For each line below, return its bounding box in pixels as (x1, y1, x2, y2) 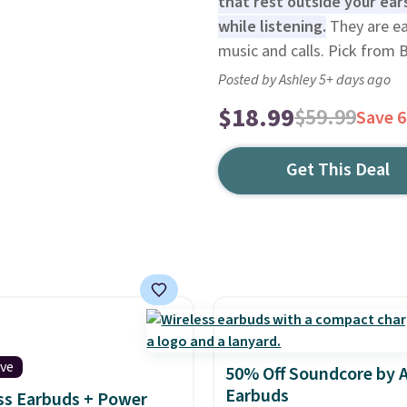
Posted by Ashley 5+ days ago (217, 70, 391, 90)
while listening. (217, 15, 326, 38)
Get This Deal (286, 157, 391, 183)
